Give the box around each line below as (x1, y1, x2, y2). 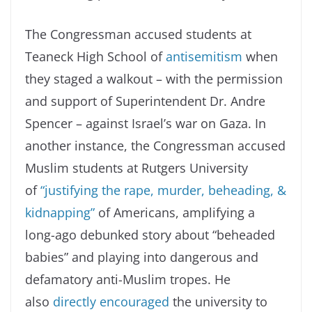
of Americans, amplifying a (95, 204, 255, 221)
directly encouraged (53, 293, 169, 311)
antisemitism (166, 48, 242, 65)
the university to (169, 293, 267, 311)
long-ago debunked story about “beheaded (25, 226, 275, 244)
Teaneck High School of (25, 48, 162, 65)
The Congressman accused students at (25, 26, 251, 43)
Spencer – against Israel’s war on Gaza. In (25, 115, 266, 132)
